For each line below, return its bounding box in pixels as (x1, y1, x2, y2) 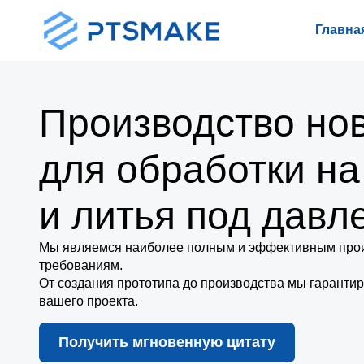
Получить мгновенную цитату (58, 333, 275, 350)
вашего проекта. (39, 294, 138, 309)
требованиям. (39, 258, 123, 273)
